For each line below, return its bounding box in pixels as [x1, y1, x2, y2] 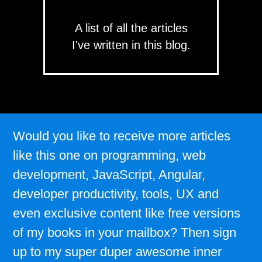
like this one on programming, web [13, 148, 206, 163]
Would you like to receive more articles [13, 129, 230, 143]
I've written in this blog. [71, 39, 191, 51]
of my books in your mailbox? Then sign [13, 225, 236, 240]
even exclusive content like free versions [13, 206, 240, 220]
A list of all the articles [74, 22, 188, 35]
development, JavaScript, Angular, [13, 167, 205, 182]
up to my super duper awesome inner [13, 244, 222, 259]
